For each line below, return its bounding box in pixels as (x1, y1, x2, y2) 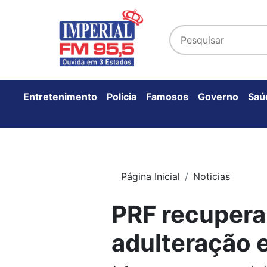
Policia (107, 90, 136, 103)
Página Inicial (121, 170, 180, 183)
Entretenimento (23, 90, 97, 103)
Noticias (193, 170, 230, 183)
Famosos (146, 90, 188, 103)
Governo (198, 90, 238, 103)
